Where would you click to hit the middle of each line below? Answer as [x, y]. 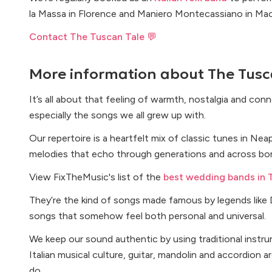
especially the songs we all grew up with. [117, 115]
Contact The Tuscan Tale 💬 [93, 37]
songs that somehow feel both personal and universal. [148, 216]
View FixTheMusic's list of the [96, 177]
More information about [118, 74]
